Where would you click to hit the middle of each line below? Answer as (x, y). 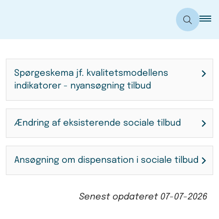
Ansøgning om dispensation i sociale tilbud (106, 160)
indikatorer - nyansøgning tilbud (83, 86)
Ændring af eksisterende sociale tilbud (98, 123)
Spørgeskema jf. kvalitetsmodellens (91, 73)
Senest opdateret (120, 197)
